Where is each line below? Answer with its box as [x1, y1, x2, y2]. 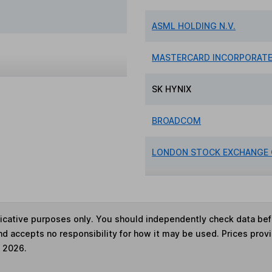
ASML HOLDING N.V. [152, 20, 236, 31]
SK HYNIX [152, 83, 192, 94]
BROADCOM [152, 115, 202, 126]
